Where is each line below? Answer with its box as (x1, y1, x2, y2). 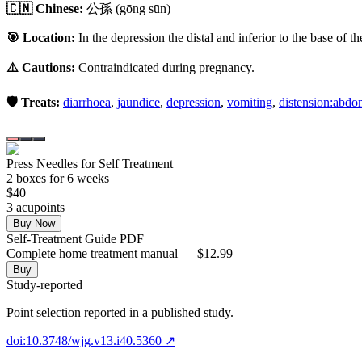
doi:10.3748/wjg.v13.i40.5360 (6, 333, 162, 347)
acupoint (13, 200, 60, 214)
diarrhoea (63, 95, 111, 109)
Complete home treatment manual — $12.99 (6, 246, 233, 260)
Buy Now (13, 217, 55, 229)
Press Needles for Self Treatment (6, 156, 173, 170)
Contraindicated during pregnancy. (78, 60, 255, 74)
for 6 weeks (46, 170, 109, 185)
